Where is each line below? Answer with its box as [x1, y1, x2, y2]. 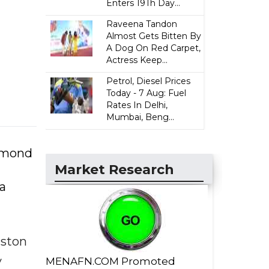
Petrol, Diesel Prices [106, 76, 191, 86]
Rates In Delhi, [106, 100, 168, 110]
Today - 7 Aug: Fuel [106, 88, 187, 98]
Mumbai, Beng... [106, 112, 175, 122]
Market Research [55, 162, 174, 178]
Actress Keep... [106, 55, 168, 65]
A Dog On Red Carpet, [106, 43, 201, 53]
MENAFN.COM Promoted [46, 255, 175, 267]
